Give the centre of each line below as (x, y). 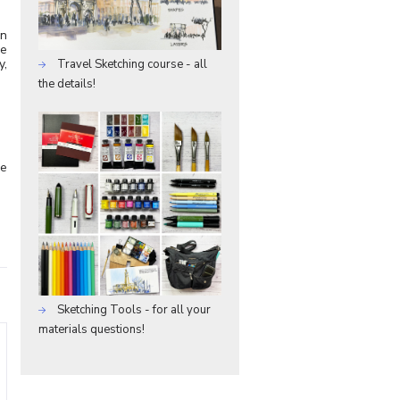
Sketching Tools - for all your (133, 309)
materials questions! (92, 329)
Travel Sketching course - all (131, 65)
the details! (67, 84)
